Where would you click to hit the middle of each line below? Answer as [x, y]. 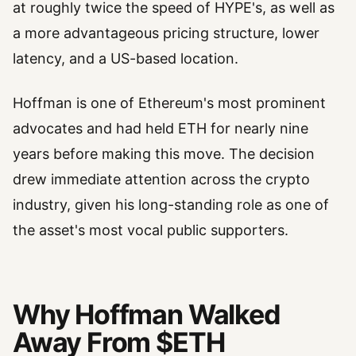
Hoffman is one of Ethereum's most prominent [169, 103]
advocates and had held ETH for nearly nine [161, 129]
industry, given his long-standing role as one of [171, 205]
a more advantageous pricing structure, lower [166, 33]
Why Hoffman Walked [147, 314]
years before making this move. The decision [164, 154]
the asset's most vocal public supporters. [151, 230]
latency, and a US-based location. [126, 59]
